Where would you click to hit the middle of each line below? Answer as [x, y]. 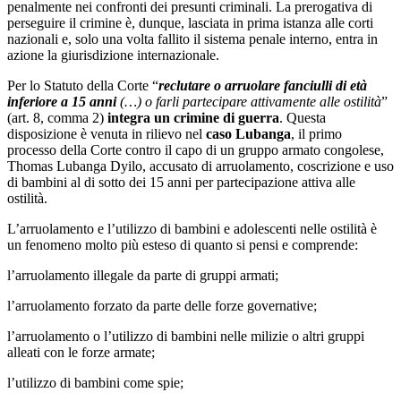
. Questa [303, 117]
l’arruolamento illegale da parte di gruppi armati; [143, 275]
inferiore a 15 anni [62, 101]
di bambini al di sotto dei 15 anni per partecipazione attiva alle [181, 182]
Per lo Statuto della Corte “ [83, 85]
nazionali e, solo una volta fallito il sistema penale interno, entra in [192, 38]
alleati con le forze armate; [81, 352]
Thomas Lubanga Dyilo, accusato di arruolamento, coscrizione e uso [200, 166]
